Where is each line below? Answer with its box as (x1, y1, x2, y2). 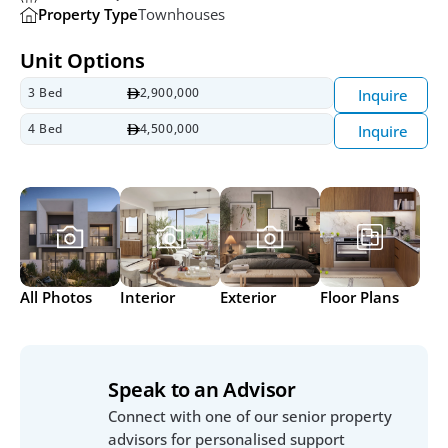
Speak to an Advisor (108, 376, 296, 404)
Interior (120, 286, 175, 307)
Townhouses (138, 4, 225, 25)
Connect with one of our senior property (108, 406, 392, 427)
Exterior (220, 286, 276, 307)
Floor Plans (320, 286, 399, 307)
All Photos (20, 286, 92, 307)
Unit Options (20, 47, 145, 75)
